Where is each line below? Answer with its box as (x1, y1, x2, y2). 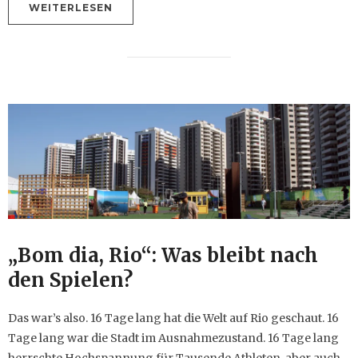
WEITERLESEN (29, 2, 113, 14)
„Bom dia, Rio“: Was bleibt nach (8, 243, 318, 268)
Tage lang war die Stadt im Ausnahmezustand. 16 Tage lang (8, 331, 339, 346)
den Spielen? (8, 268, 133, 293)
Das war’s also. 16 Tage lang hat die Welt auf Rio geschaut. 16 (8, 311, 339, 326)
